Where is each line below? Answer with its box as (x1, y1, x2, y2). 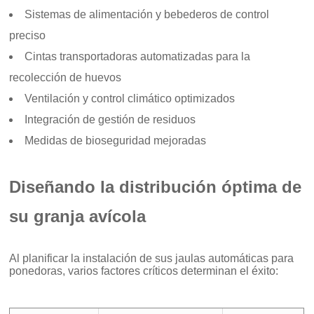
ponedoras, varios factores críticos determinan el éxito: (9, 265, 279, 278)
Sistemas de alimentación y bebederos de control (25, 8, 270, 21)
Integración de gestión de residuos (25, 114, 196, 126)
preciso (9, 29, 46, 42)
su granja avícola (9, 207, 146, 226)
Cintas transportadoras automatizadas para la (25, 50, 251, 63)
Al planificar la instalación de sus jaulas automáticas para (9, 252, 294, 265)
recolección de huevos (9, 71, 122, 84)
